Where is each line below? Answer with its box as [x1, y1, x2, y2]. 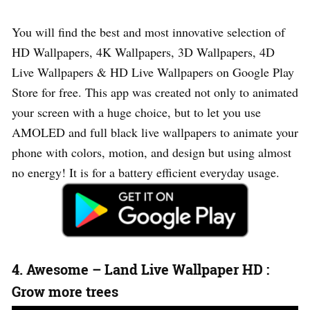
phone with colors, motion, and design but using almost [12, 143, 291, 161]
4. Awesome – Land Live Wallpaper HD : [12, 259, 269, 278]
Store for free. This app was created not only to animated [12, 83, 298, 100]
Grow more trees [12, 282, 118, 300]
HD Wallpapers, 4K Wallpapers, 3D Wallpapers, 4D [12, 43, 275, 60]
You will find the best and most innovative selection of [12, 23, 285, 40]
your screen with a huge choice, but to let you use [12, 103, 261, 120]
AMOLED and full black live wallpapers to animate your [12, 123, 298, 140]
